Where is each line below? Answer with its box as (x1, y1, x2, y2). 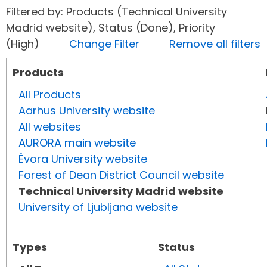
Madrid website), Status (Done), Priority (6, 20, 215, 36)
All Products (18, 87, 81, 103)
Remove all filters (169, 36, 260, 52)
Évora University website (18, 151, 147, 167)
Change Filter (69, 36, 139, 52)
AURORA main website (18, 135, 136, 151)
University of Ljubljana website (18, 200, 178, 215)
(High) (6, 36, 69, 52)
